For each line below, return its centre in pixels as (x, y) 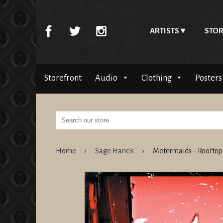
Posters (209, 78)
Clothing (157, 78)
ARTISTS (164, 31)
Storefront (63, 78)
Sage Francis (114, 151)
